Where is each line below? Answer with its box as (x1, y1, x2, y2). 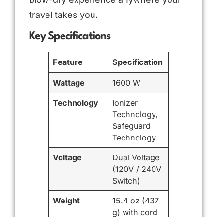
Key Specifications (29, 31, 110, 42)
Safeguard (112, 121, 151, 131)
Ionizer (112, 97, 138, 108)
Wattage (53, 77, 85, 88)
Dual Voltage (112, 152, 160, 162)
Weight (53, 195, 80, 205)
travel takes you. (29, 10, 98, 20)
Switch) (112, 175, 140, 186)
